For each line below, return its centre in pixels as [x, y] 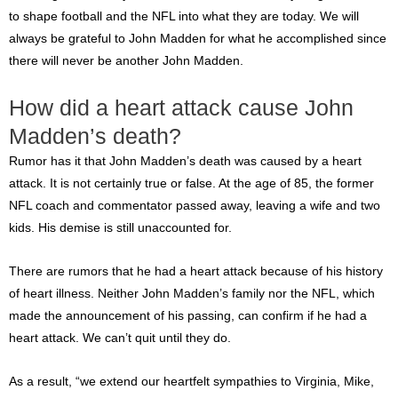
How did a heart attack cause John [181, 108]
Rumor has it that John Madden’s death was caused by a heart [185, 162]
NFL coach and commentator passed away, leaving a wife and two [195, 206]
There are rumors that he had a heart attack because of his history [196, 272]
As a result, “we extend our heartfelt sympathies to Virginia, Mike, [191, 382]
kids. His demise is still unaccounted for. [120, 228]
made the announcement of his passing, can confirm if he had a [188, 316]
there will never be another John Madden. [126, 61]
